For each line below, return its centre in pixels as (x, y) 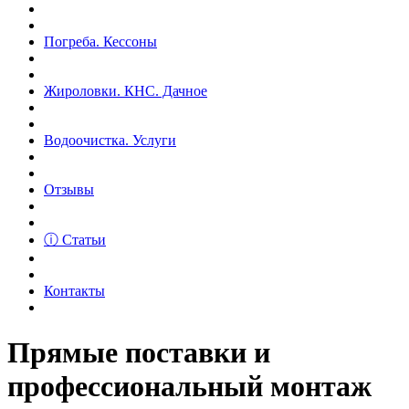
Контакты (74, 291)
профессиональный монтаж (189, 386)
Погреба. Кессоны (100, 42)
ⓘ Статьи (75, 240)
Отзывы (69, 190)
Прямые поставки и (139, 352)
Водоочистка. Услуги (110, 141)
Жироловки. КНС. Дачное (126, 91)
